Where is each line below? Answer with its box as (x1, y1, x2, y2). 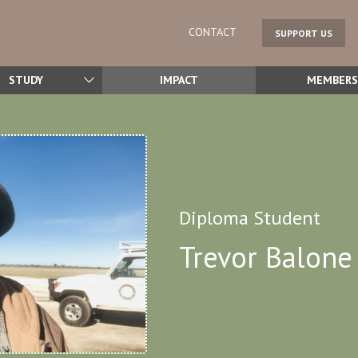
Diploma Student (179, 205, 320, 230)
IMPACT (160, 72, 198, 87)
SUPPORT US (275, 26, 332, 39)
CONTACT (189, 25, 237, 40)
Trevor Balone (179, 237, 352, 276)
